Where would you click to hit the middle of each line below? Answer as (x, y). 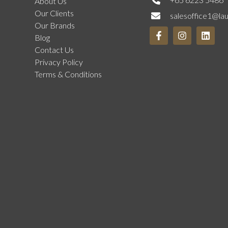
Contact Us (54, 50)
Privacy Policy (59, 62)
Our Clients (54, 13)
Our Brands (54, 25)
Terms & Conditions (68, 74)
